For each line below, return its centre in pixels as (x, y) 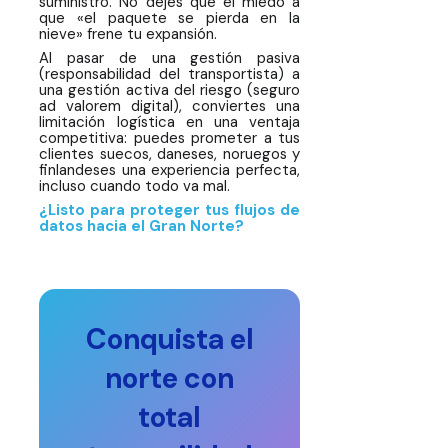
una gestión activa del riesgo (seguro (169, 89)
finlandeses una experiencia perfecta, (169, 169)
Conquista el (169, 340)
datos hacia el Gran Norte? (142, 225)
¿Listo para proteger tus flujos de (169, 209)
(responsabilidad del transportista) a (169, 73)
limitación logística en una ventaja (169, 121)
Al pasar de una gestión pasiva (169, 57)
